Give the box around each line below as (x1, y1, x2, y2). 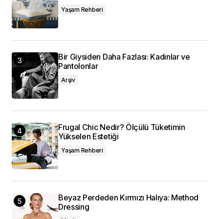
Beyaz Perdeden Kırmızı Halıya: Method (58, 193, 199, 202)
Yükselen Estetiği (58, 131, 119, 141)
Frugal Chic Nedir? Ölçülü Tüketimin (58, 122, 185, 132)
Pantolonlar (58, 61, 98, 71)
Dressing (58, 202, 89, 212)
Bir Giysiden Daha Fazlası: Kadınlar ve (58, 52, 190, 62)
